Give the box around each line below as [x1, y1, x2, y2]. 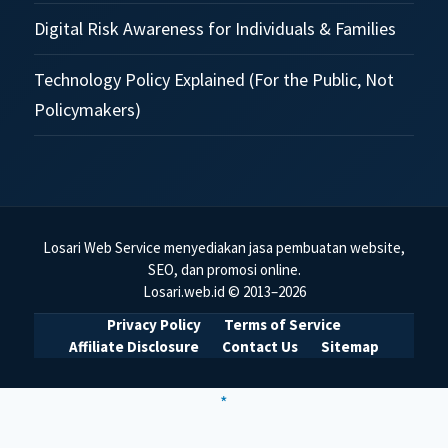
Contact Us [222, 337, 298, 357]
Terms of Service [224, 315, 341, 335]
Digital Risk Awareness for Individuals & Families [34, 17, 397, 41]
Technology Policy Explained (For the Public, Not [34, 68, 395, 92]
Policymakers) [34, 98, 142, 122]
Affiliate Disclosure [69, 337, 199, 357]
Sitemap [321, 337, 379, 357]
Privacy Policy [107, 315, 201, 335]
